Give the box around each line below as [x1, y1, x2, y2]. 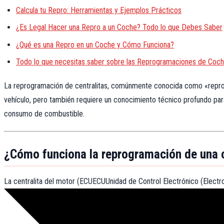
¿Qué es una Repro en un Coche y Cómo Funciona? [16, 39, 174, 49]
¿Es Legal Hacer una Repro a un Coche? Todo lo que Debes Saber [16, 22, 222, 32]
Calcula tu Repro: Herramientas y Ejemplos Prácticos [16, 5, 181, 15]
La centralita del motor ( [4, 176, 79, 186]
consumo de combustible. [4, 108, 84, 118]
